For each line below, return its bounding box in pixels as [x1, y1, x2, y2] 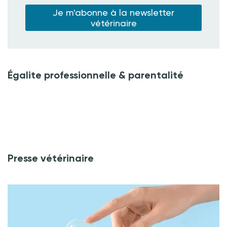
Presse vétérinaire [8, 152, 94, 164]
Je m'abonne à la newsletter [53, 7, 174, 18]
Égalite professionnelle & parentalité [8, 68, 183, 81]
